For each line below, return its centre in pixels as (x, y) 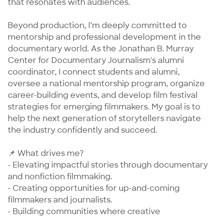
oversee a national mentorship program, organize (106, 84)
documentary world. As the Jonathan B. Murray (101, 49)
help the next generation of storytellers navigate (104, 119)
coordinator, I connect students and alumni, (94, 72)
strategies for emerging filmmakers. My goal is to (104, 107)
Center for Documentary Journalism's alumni (96, 61)
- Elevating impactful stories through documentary (108, 165)
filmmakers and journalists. (60, 200)
